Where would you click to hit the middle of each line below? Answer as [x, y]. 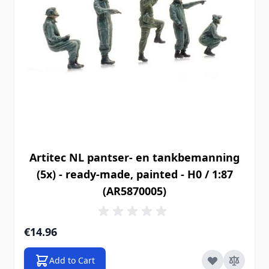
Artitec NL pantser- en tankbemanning [134, 157]
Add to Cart [72, 260]
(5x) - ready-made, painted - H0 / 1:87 [134, 174]
